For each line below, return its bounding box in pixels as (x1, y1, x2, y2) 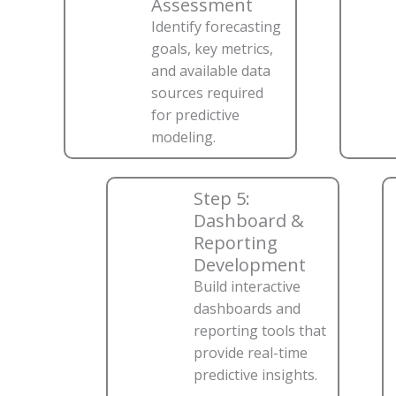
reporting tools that (194, 321, 326, 341)
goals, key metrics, (151, 39, 273, 59)
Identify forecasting (151, 17, 281, 37)
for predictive (151, 105, 240, 126)
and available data (151, 61, 270, 81)
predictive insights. (194, 365, 317, 385)
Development (194, 253, 306, 278)
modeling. (151, 127, 216, 148)
